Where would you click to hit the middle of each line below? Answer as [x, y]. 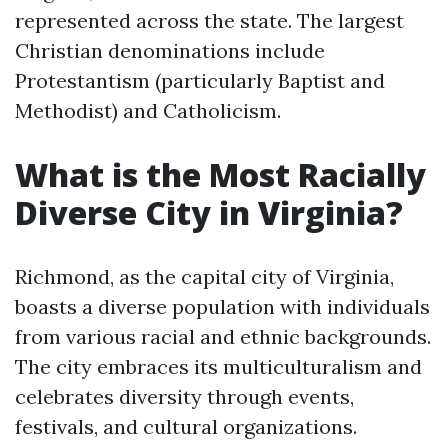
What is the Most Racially [220, 174]
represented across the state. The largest [209, 20]
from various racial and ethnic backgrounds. [223, 336]
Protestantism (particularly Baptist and [200, 80]
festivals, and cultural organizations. [186, 426]
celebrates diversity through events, [184, 396]
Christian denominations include [170, 50]
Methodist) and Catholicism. [148, 110]
